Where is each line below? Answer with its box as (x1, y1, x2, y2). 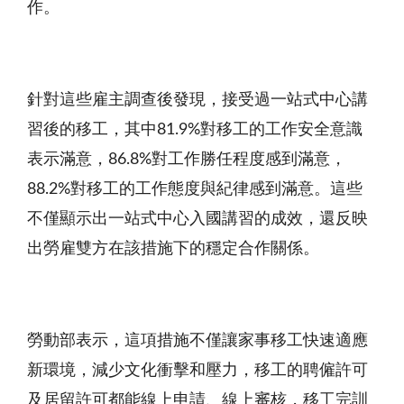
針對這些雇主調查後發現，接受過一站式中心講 (27, 91, 368, 108)
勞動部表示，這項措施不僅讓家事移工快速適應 (27, 332, 368, 349)
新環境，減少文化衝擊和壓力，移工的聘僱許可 (27, 362, 368, 379)
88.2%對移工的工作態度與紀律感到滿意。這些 (27, 180, 363, 197)
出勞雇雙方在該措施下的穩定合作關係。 (27, 240, 319, 257)
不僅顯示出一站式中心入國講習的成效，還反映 (27, 210, 368, 227)
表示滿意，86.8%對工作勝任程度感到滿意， (27, 151, 346, 168)
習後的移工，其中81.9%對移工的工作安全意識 (27, 121, 363, 138)
